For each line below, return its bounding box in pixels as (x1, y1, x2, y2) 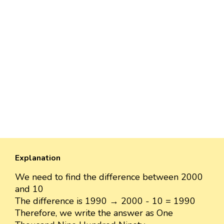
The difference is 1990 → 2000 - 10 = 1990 (15, 194, 195, 207)
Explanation (15, 152, 60, 163)
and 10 (15, 182, 43, 195)
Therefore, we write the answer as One (15, 206, 173, 219)
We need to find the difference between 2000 (15, 170, 203, 183)
